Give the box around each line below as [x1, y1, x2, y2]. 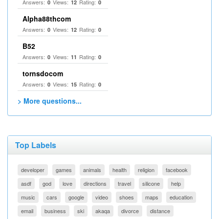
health [112, 166, 127, 174]
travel [118, 179, 131, 187]
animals [83, 166, 101, 174]
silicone [142, 179, 160, 187]
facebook [166, 166, 188, 174]
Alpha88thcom [22, 14, 71, 23]
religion [138, 166, 154, 174]
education [170, 193, 193, 201]
